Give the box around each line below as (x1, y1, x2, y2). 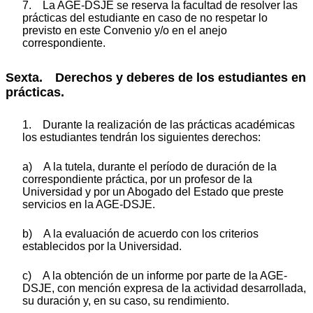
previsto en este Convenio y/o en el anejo (22, 24, 227, 37)
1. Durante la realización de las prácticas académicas (22, 119, 295, 131)
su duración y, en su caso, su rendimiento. (22, 295, 229, 307)
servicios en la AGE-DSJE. (22, 198, 155, 211)
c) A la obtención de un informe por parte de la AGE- (22, 270, 287, 282)
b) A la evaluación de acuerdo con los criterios (22, 228, 259, 240)
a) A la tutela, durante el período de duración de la (22, 161, 277, 173)
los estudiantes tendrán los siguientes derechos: (22, 131, 261, 144)
